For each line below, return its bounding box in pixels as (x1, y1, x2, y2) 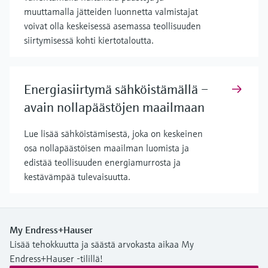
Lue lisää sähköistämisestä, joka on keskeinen (24, 127, 203, 139)
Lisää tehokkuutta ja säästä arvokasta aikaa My (10, 237, 194, 250)
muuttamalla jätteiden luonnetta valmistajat (24, 5, 198, 17)
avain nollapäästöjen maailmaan (24, 99, 205, 115)
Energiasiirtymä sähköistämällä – (24, 81, 208, 98)
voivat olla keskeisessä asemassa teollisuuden (24, 19, 201, 32)
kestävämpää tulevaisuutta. (24, 170, 130, 182)
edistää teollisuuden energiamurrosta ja (24, 156, 181, 168)
